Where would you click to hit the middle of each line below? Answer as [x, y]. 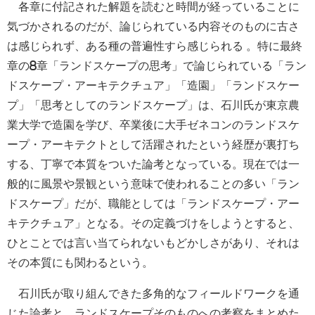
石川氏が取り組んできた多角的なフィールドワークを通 [153, 293]
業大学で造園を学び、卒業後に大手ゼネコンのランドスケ [153, 124]
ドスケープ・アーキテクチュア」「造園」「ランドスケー [153, 85]
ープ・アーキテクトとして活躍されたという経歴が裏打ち [153, 144]
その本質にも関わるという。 [80, 262]
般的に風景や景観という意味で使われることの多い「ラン [153, 183]
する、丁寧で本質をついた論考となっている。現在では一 [153, 163]
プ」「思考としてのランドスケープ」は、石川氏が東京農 [153, 104]
